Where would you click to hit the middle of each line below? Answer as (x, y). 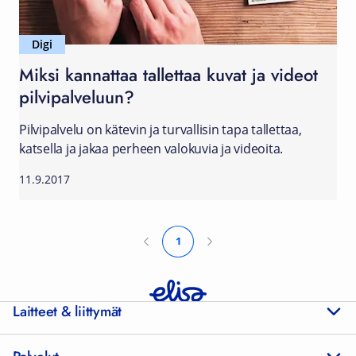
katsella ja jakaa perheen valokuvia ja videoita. (151, 149)
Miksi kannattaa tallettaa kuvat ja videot (168, 74)
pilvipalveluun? (77, 97)
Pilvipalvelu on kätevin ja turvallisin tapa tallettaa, (161, 130)
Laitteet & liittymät (67, 311)
